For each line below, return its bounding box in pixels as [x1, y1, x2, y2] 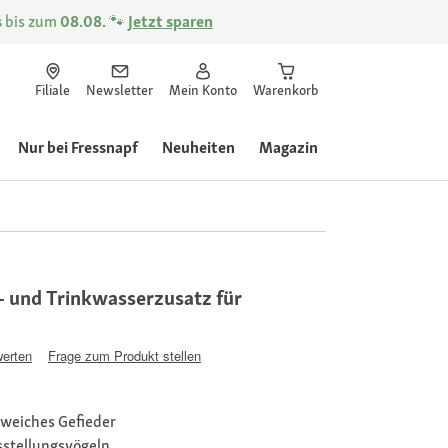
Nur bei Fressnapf [18, 137, 138, 158]
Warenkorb [253, 81, 318, 99]
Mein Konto [169, 81, 237, 99]
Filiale [35, 81, 70, 99]
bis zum [2, 11, 60, 32]
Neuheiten [162, 137, 235, 158]
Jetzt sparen [128, 11, 213, 32]
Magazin [259, 137, 318, 158]
